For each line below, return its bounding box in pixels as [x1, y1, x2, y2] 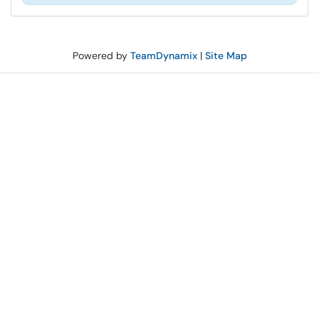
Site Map [204, 49, 247, 62]
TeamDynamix [130, 49, 197, 62]
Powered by [72, 49, 130, 62]
